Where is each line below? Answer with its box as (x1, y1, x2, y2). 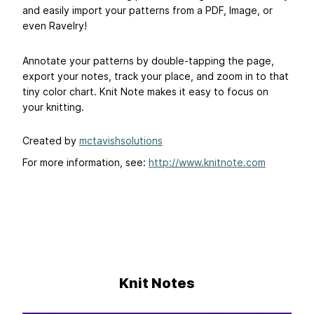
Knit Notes (119, 275, 195, 292)
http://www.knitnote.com (149, 156, 266, 169)
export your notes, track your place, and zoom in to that (22, 70, 289, 83)
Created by (22, 135, 79, 147)
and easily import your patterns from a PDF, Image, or (22, 4, 273, 17)
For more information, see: (22, 156, 149, 169)
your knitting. (22, 101, 84, 114)
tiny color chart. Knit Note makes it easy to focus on (22, 86, 268, 98)
